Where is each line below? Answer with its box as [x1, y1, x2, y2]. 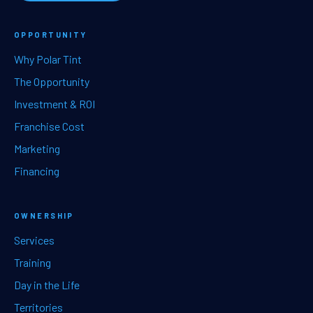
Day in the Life [14, 277, 80, 291]
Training [14, 255, 51, 269]
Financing [14, 163, 59, 177]
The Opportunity [14, 74, 89, 88]
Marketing [14, 141, 60, 155]
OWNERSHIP [14, 210, 74, 220]
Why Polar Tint [14, 52, 82, 66]
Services [14, 233, 54, 247]
